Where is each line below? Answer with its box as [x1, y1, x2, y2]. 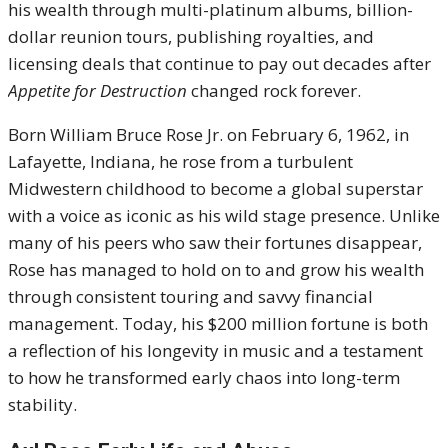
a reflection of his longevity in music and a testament [8, 339, 423, 362]
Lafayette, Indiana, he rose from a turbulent [8, 150, 353, 173]
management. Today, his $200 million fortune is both [8, 312, 428, 335]
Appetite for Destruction [8, 79, 187, 102]
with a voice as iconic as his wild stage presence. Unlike [8, 204, 440, 227]
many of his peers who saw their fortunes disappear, [8, 231, 422, 254]
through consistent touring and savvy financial [8, 285, 373, 308]
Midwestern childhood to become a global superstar [8, 177, 423, 200]
